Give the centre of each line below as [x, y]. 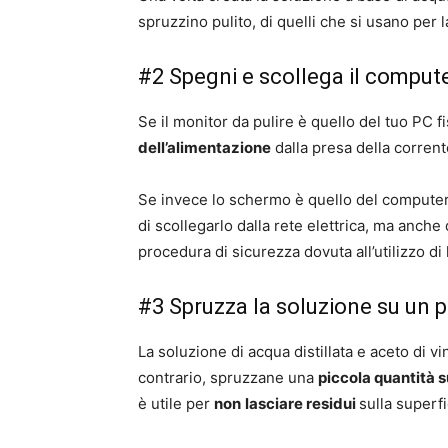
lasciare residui [302, 403]
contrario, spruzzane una [228, 377]
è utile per [176, 403]
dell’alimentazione [204, 147]
